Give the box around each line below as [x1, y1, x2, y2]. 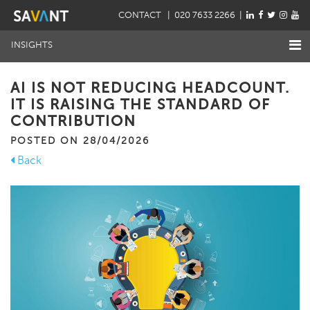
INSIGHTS [11, 40, 53, 50]
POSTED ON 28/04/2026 [10, 135, 149, 146]
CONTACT [118, 10, 163, 20]
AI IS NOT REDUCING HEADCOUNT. [10, 80, 290, 96]
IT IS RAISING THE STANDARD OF [10, 96, 271, 113]
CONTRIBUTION [10, 113, 136, 129]
